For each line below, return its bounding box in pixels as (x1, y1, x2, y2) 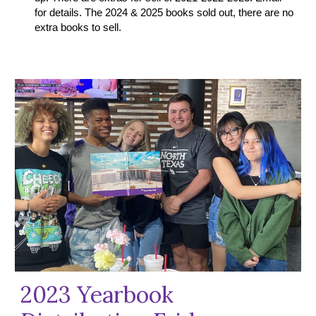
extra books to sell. (35, 22, 122, 34)
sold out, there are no (194, 7, 294, 19)
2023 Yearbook (20, 279, 174, 309)
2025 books (140, 7, 195, 19)
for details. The (35, 7, 103, 19)
